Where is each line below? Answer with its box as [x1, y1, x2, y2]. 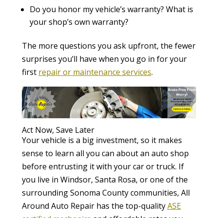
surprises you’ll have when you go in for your [21, 54, 187, 64]
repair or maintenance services [38, 67, 151, 77]
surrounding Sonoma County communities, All [21, 187, 190, 199]
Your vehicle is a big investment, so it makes [21, 135, 182, 146]
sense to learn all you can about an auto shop [21, 148, 189, 159]
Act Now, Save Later [21, 125, 94, 136]
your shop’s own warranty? [29, 17, 128, 27]
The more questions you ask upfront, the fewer [21, 40, 196, 51]
